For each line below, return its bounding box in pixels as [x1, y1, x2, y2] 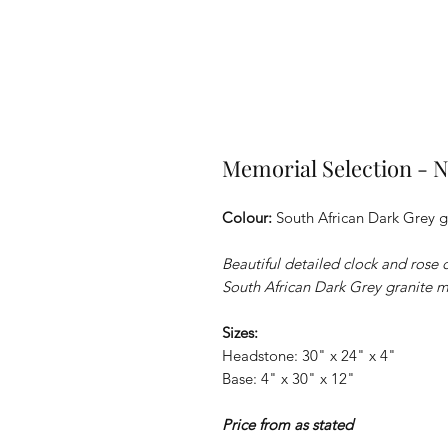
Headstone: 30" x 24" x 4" [222, 346, 396, 365]
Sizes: [222, 323, 258, 342]
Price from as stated [222, 415, 353, 434]
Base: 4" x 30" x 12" [222, 369, 355, 388]
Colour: [222, 208, 276, 227]
